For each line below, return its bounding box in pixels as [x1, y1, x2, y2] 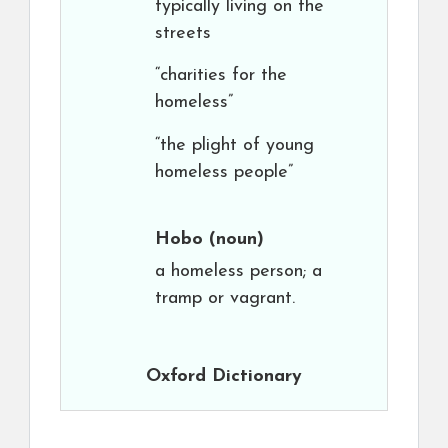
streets [155, 24, 211, 43]
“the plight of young [155, 136, 314, 155]
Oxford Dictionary [146, 367, 302, 386]
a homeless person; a [155, 262, 322, 281]
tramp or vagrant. [155, 289, 295, 308]
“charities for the [155, 66, 287, 85]
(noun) [203, 230, 264, 249]
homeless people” [155, 163, 293, 182]
